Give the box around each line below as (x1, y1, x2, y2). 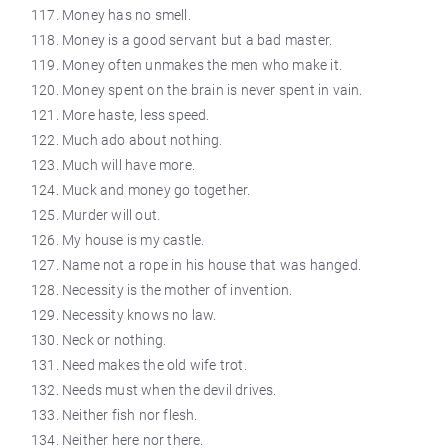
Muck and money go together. (62, 182, 251, 198)
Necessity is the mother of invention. (62, 282, 293, 298)
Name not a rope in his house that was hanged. (62, 257, 361, 273)
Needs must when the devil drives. (62, 382, 277, 398)
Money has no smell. (62, 7, 191, 23)
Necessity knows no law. (62, 307, 217, 323)
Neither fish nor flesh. (62, 407, 198, 423)
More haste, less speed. (62, 107, 210, 123)
